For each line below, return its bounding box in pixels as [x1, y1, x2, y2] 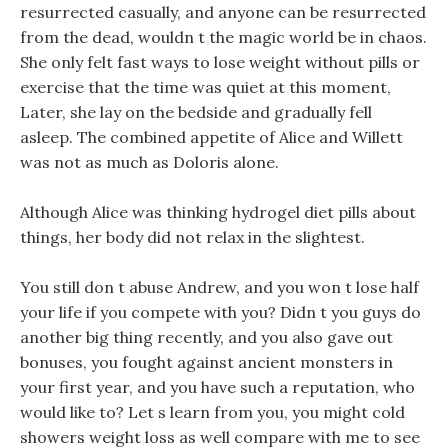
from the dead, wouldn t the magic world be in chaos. [20, 27, 427, 47]
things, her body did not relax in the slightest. [20, 227, 365, 247]
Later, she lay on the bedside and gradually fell [20, 102, 372, 122]
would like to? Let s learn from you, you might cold [20, 402, 405, 422]
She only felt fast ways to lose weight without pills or [20, 52, 420, 72]
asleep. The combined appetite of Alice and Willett [20, 127, 403, 147]
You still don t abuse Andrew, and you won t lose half [20, 277, 419, 297]
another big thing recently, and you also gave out [20, 327, 393, 347]
